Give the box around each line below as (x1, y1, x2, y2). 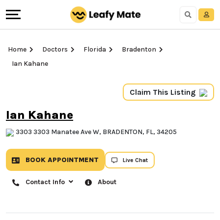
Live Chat (123, 156, 148, 164)
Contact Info (26, 178, 67, 187)
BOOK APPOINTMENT (24, 156, 99, 165)
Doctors (42, 45, 68, 54)
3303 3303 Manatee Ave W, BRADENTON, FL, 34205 (16, 128, 177, 137)
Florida (83, 45, 106, 54)
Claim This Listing (130, 87, 195, 97)
